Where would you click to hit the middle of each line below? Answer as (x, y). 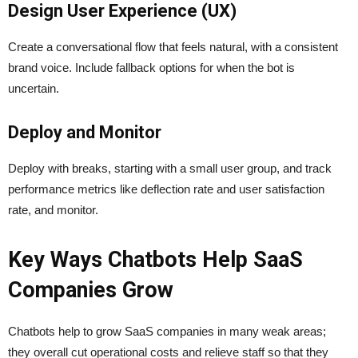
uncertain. (35, 89)
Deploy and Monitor (85, 133)
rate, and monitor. (55, 210)
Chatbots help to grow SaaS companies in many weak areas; (167, 332)
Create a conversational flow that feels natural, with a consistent (173, 47)
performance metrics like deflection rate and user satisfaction (166, 189)
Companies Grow (91, 290)
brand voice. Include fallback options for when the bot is (151, 68)
